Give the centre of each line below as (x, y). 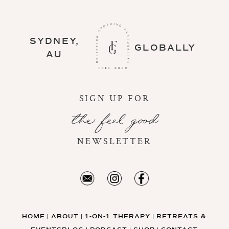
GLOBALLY (165, 48)
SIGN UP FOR (114, 98)
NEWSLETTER (114, 141)
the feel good (114, 120)
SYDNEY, (54, 41)
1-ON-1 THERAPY (118, 217)
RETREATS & (182, 217)
